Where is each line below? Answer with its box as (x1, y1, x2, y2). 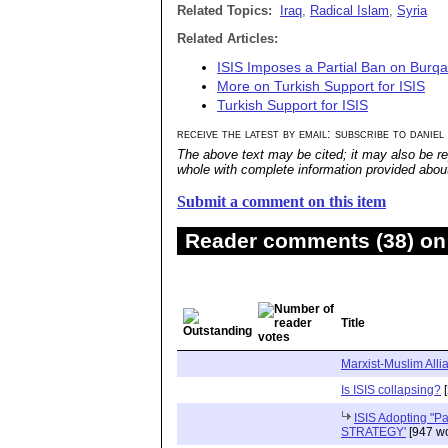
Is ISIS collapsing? (341, 383, 441, 398)
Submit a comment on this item (177, 193, 386, 211)
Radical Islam (310, 3, 389, 18)
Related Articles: (177, 31, 278, 46)
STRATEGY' (341, 425, 406, 440)
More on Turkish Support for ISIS (217, 78, 425, 94)
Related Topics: (177, 3, 272, 18)
